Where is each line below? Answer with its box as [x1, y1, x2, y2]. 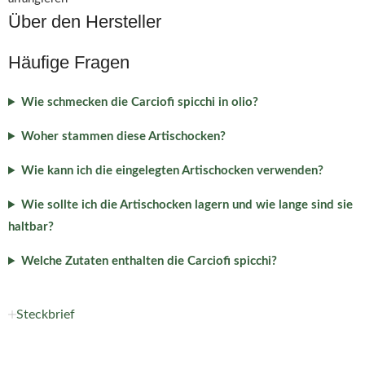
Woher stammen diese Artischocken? [20, 130, 226, 143]
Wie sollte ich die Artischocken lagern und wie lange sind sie [20, 199, 353, 211]
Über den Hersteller [8, 11, 161, 32]
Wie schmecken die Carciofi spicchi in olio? [20, 96, 258, 108]
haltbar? [8, 221, 54, 233]
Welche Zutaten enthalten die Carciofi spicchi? [20, 255, 277, 267]
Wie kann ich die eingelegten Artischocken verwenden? [20, 165, 323, 177]
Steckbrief [16, 308, 75, 321]
